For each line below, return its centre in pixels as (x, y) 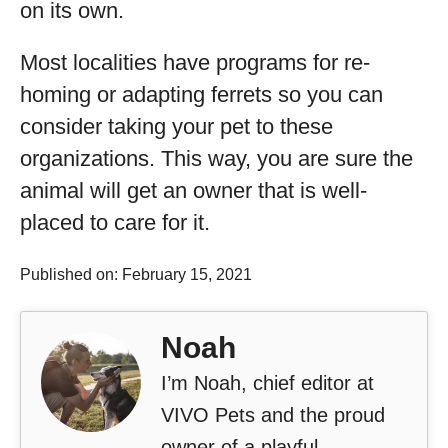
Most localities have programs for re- (195, 62)
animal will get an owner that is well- (193, 190)
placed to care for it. (115, 222)
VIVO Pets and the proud (273, 415)
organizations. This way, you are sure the (216, 158)
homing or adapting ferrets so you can (201, 94)
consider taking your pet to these (176, 126)
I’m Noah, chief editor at (267, 383)
